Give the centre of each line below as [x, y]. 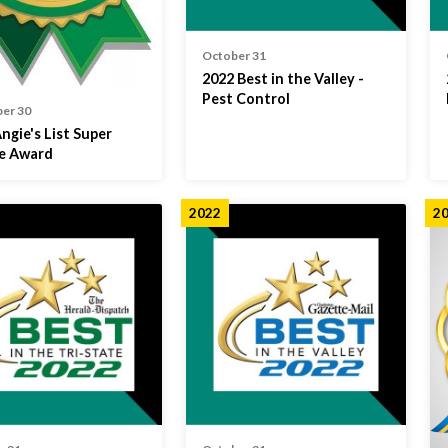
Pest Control [245, 99]
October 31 [233, 56]
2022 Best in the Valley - [282, 79]
